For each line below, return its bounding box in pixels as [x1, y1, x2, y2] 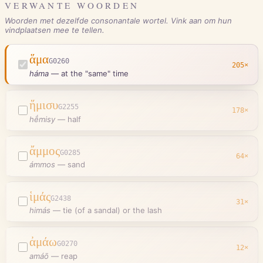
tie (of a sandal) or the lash [63, 205, 162, 215]
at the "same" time [61, 68, 129, 78]
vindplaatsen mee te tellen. [5, 25, 104, 35]
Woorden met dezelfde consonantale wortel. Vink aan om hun [5, 16, 232, 26]
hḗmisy [29, 114, 55, 124]
